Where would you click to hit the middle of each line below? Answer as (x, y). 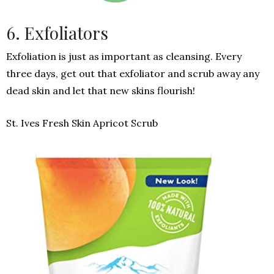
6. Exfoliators (57, 33)
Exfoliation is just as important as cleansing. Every (124, 57)
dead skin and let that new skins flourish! (101, 91)
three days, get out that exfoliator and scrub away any (133, 74)
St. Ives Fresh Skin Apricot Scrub (82, 123)
